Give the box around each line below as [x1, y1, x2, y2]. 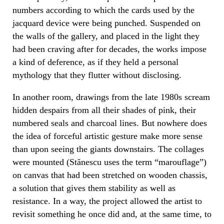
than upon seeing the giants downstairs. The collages [12, 143, 204, 154]
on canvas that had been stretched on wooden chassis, [12, 169, 207, 180]
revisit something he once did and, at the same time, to [12, 208, 211, 219]
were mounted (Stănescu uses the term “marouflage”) [12, 156, 206, 167]
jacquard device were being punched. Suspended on [12, 17, 200, 28]
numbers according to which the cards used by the [12, 4, 194, 15]
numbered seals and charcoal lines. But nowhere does [12, 117, 207, 128]
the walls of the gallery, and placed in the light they [12, 30, 199, 41]
